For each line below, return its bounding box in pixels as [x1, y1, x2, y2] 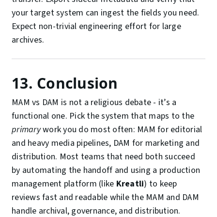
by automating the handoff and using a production [12, 164, 200, 177]
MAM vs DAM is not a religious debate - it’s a [12, 96, 177, 109]
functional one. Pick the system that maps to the [12, 110, 194, 123]
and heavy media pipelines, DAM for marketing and [12, 137, 200, 150]
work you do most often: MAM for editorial [40, 124, 202, 136]
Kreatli [116, 178, 144, 190]
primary [12, 124, 41, 136]
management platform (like [12, 178, 116, 190]
